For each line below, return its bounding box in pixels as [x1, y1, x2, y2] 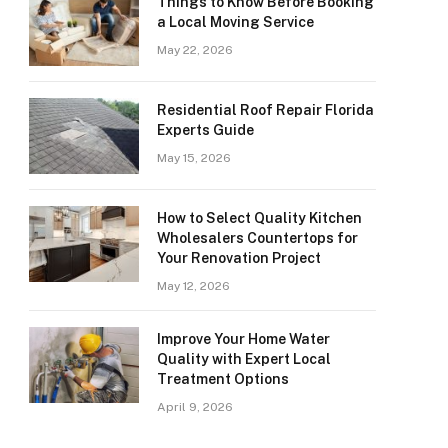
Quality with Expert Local [157, 351, 331, 367]
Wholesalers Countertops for [157, 230, 358, 246]
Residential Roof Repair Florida [157, 102, 374, 118]
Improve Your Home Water [157, 331, 330, 347]
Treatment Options [157, 371, 289, 387]
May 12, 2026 [157, 279, 230, 293]
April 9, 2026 [157, 400, 233, 414]
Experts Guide [157, 122, 254, 138]
